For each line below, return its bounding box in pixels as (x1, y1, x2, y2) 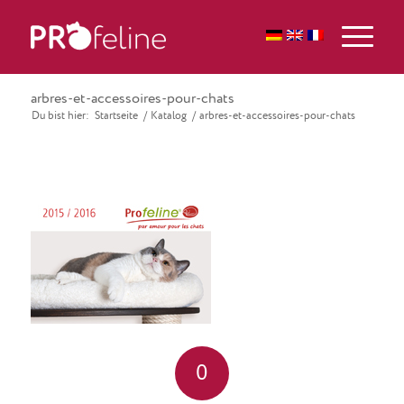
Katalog (150, 111, 187, 122)
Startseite (94, 111, 138, 122)
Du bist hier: (31, 111, 89, 122)
